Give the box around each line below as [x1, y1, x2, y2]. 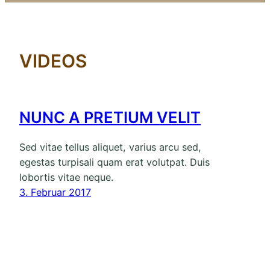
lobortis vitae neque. [19, 171, 113, 183]
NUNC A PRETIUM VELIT [19, 108, 201, 127]
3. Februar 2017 [19, 186, 91, 198]
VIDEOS [19, 50, 87, 72]
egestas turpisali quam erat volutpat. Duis [19, 155, 210, 168]
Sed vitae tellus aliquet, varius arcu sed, [19, 140, 201, 153]
